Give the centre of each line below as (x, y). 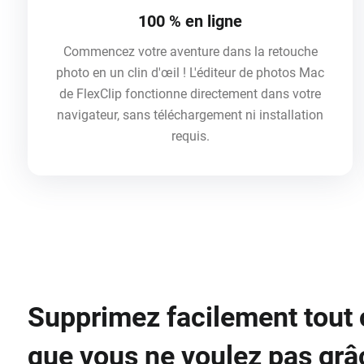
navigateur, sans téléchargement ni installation (190, 115)
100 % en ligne (190, 21)
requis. (190, 136)
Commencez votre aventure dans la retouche (190, 51)
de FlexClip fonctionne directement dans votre (190, 93)
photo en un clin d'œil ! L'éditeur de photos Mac (190, 72)
